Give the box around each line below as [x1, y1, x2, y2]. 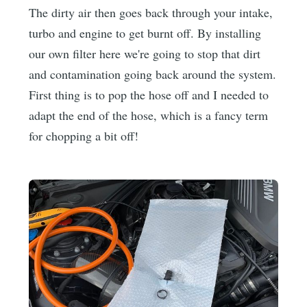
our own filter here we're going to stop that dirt [29, 45, 261, 62]
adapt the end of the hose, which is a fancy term [29, 106, 269, 123]
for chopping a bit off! [29, 127, 139, 144]
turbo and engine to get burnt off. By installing [29, 24, 262, 41]
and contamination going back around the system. [29, 65, 277, 82]
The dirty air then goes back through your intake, [29, 3, 273, 21]
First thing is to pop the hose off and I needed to [29, 86, 269, 103]
